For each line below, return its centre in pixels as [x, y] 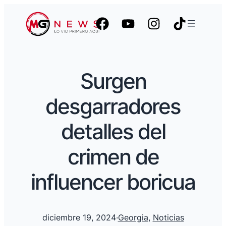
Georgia [133, 218]
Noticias [168, 218]
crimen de [113, 156]
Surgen [113, 81]
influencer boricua [113, 182]
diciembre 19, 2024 [79, 218]
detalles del [113, 131]
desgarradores [113, 106]
